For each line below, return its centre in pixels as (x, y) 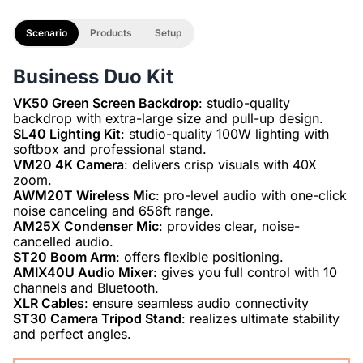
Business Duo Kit (93, 77)
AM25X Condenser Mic (86, 226)
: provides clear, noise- (229, 226)
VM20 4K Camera (68, 165)
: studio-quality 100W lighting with (225, 134)
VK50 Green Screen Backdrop (106, 103)
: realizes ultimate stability (261, 319)
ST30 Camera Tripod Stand (97, 319)
